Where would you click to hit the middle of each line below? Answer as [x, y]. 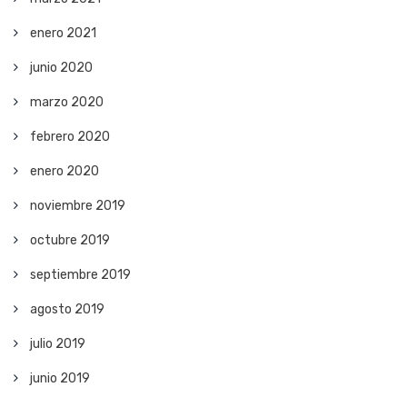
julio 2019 [58, 344]
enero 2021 [63, 34]
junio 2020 [61, 68]
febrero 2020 [70, 137]
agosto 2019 [67, 310]
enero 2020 [65, 172]
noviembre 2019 [78, 206]
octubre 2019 [70, 241]
